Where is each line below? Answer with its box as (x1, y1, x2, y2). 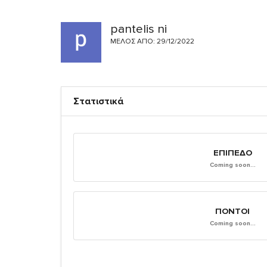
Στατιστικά (73, 95, 123, 107)
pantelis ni (110, 21, 167, 36)
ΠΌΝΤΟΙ (215, 206, 250, 216)
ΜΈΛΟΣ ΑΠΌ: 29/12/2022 (110, 37, 194, 46)
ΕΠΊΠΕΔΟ (213, 147, 252, 158)
